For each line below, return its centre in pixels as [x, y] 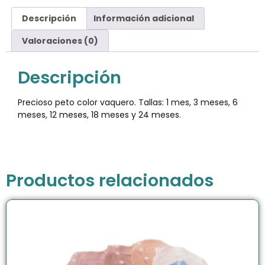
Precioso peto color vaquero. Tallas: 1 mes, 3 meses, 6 [128, 103]
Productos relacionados [110, 180]
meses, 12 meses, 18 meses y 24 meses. [99, 115]
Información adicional [144, 18]
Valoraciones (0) [60, 41]
